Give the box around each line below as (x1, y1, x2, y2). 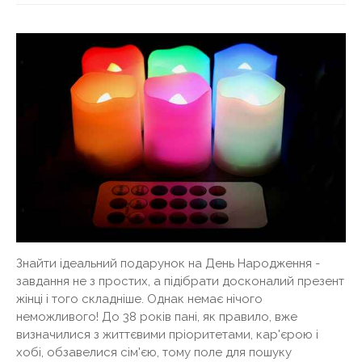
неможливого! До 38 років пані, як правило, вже (16, 309, 297, 325)
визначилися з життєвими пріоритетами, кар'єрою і (16, 327, 318, 343)
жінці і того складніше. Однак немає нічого (16, 292, 263, 307)
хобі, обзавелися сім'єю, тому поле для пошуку (16, 345, 292, 360)
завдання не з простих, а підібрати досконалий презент (16, 274, 344, 289)
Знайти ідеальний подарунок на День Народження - (16, 256, 320, 271)
